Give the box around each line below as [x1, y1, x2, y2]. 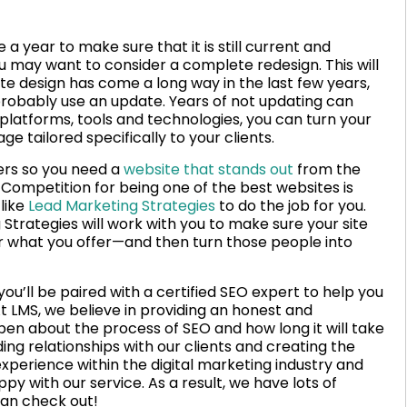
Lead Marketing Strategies [28, 195, 215, 217]
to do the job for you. [215, 195, 366, 217]
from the [293, 159, 361, 181]
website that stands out [124, 159, 293, 181]
